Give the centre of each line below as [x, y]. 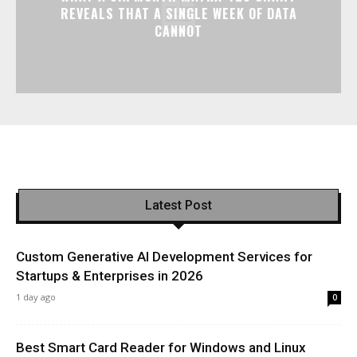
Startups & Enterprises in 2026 [110, 276]
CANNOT [178, 31]
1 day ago [36, 297]
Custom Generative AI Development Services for [164, 257]
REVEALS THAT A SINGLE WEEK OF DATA [178, 14]
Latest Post [178, 206]
